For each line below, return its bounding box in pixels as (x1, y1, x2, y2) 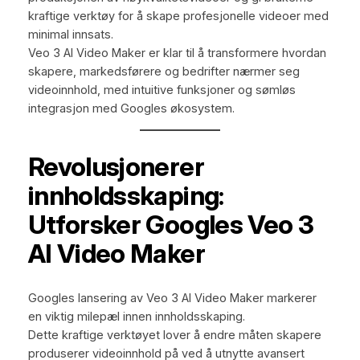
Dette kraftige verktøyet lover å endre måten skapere (27, 328, 321, 343)
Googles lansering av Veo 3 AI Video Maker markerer (27, 291, 317, 306)
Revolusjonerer (27, 150, 204, 182)
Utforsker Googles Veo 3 (27, 208, 314, 240)
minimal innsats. (27, 27, 113, 42)
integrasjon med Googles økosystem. (27, 100, 235, 116)
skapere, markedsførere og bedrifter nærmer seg (27, 63, 300, 79)
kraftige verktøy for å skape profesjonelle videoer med (27, 8, 329, 23)
